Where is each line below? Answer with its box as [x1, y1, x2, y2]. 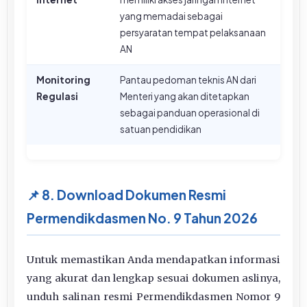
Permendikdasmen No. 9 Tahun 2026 [27, 209, 258, 226]
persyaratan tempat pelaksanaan [120, 26, 266, 38]
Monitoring [36, 73, 90, 86]
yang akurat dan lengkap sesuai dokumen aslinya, [27, 271, 280, 284]
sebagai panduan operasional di [120, 106, 260, 119]
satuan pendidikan [120, 123, 201, 135]
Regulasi [36, 90, 78, 102]
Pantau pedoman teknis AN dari [120, 73, 256, 86]
